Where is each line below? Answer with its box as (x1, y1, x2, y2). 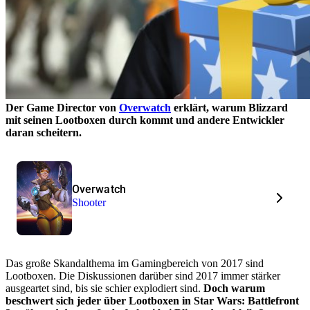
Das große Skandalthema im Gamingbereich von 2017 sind (6, 257, 264, 269)
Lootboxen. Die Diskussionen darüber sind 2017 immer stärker (6, 269, 280, 282)
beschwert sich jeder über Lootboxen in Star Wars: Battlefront (6, 294, 299, 307)
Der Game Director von (6, 101, 119, 113)
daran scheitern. (6, 126, 82, 138)
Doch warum (201, 282, 265, 294)
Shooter (72, 197, 107, 209)
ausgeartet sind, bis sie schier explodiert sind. (6, 282, 201, 294)
